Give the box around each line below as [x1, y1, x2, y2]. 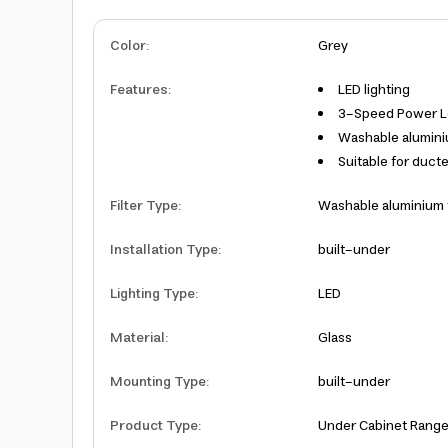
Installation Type [110, 238, 218, 262]
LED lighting [338, 78, 410, 102]
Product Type [110, 414, 198, 438]
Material [110, 326, 165, 350]
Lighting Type [110, 282, 195, 306]
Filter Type [110, 194, 178, 218]
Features [110, 78, 168, 102]
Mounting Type [110, 370, 206, 394]
